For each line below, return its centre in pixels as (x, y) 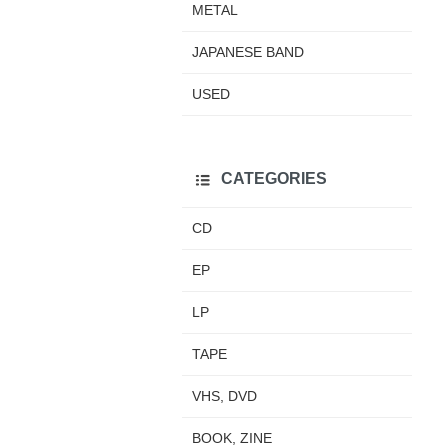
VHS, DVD (224, 396)
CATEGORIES (274, 177)
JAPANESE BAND (248, 51)
